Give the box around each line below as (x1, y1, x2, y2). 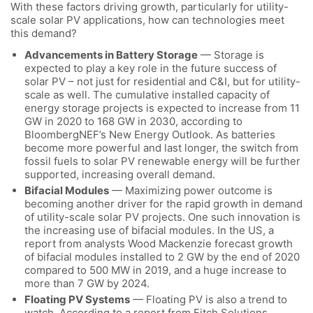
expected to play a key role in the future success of (24, 61, 277, 75)
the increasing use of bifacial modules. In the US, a (24, 223, 274, 237)
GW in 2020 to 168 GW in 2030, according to (24, 114, 242, 128)
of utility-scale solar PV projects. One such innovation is (24, 210, 300, 224)
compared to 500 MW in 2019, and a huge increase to (24, 263, 286, 277)
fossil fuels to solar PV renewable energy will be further (24, 154, 300, 168)
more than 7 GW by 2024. (24, 276, 152, 290)
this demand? (10, 27, 77, 41)
